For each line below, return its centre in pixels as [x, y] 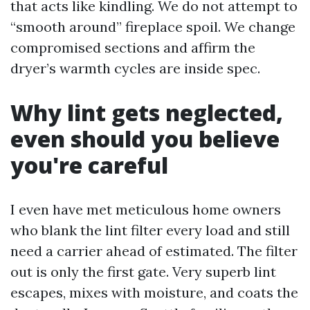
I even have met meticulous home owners [146, 209]
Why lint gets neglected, [147, 112]
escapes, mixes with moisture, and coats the [154, 292]
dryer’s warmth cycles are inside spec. [135, 68]
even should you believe [145, 139]
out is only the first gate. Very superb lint [143, 272]
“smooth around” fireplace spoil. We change [153, 27]
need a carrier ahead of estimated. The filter [154, 251]
